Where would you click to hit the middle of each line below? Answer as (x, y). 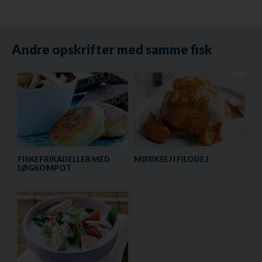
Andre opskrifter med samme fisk (112, 49)
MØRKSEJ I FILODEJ (171, 159)
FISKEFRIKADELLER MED (64, 159)
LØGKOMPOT (44, 168)
